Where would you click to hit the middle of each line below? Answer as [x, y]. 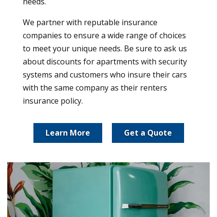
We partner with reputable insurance [90, 23]
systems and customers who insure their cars [105, 75]
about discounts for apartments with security [105, 62]
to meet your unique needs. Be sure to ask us [105, 49]
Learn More [68, 133]
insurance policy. [53, 101]
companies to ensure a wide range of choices [104, 36]
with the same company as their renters [95, 88]
